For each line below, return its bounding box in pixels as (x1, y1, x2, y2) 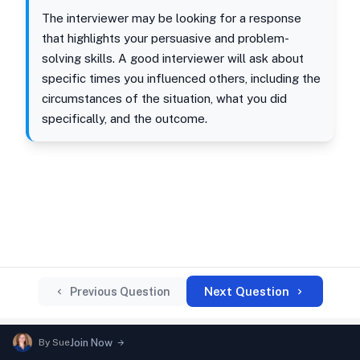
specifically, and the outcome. (42, 112, 207, 125)
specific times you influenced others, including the (42, 72, 321, 85)
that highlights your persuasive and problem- (42, 31, 289, 45)
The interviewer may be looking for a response (42, 11, 301, 25)
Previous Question (69, 284, 170, 298)
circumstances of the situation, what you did (42, 92, 287, 105)
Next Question (203, 284, 289, 298)
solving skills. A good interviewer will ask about (42, 51, 304, 65)
